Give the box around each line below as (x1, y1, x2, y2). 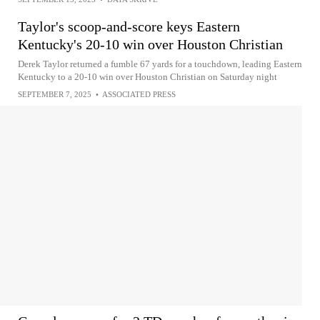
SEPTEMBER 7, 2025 (18, 90, 91, 99)
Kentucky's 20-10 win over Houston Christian (18, 36, 283, 53)
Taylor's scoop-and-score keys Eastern (18, 19, 240, 35)
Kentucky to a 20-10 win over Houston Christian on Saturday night (18, 71, 277, 83)
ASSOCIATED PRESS (102, 90, 176, 99)
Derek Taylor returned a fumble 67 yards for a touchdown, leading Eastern (18, 59, 302, 70)
